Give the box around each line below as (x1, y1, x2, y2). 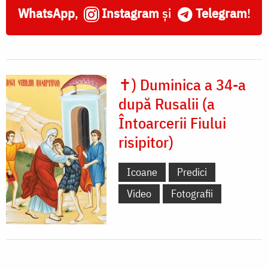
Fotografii (171, 187, 213, 201)
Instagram (101, 4, 159, 22)
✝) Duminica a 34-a (118, 74, 246, 95)
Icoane (127, 165, 157, 179)
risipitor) (118, 132, 173, 153)
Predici (177, 165, 207, 179)
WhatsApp (17, 4, 75, 22)
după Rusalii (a (118, 93, 215, 114)
